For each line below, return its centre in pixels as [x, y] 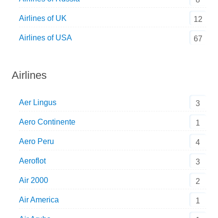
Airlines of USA [45, 38]
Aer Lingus [37, 102]
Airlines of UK [43, 18]
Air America [39, 200]
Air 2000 [33, 180]
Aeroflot [32, 161]
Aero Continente [47, 122]
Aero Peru [36, 141]
